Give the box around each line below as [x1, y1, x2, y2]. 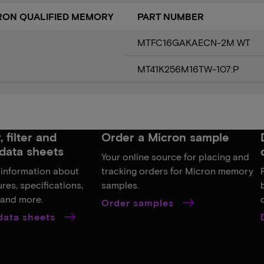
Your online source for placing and [101, 151, 249, 163]
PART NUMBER [137, 11, 204, 22]
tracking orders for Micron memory [101, 165, 253, 177]
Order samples [101, 197, 177, 209]
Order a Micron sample [101, 130, 229, 144]
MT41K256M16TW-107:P [137, 63, 239, 75]
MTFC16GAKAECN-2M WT [137, 37, 250, 48]
